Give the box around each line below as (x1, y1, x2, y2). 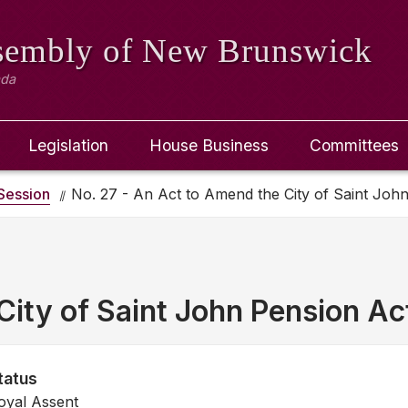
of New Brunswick (103, 32, 373, 69)
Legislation (28, 136, 109, 155)
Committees (309, 136, 399, 155)
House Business (149, 136, 269, 155)
